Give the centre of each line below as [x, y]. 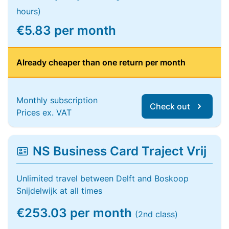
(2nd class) [156, 214]
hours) [29, 11]
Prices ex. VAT [44, 112]
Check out [170, 106]
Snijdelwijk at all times [59, 191]
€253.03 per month [76, 213]
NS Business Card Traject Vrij [120, 151]
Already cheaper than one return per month [101, 62]
